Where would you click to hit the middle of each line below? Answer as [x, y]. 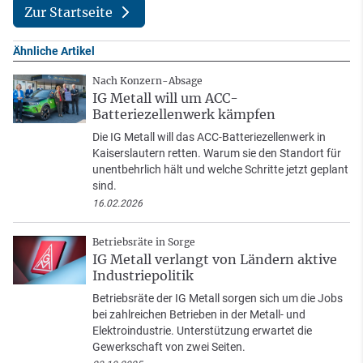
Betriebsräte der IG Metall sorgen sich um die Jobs [218, 299]
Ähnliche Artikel [54, 51]
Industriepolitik [143, 276]
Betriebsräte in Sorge [144, 242]
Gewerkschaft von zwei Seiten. [169, 347]
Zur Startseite [68, 12]
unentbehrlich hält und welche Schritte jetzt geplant [220, 170]
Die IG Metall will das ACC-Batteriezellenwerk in [209, 137]
